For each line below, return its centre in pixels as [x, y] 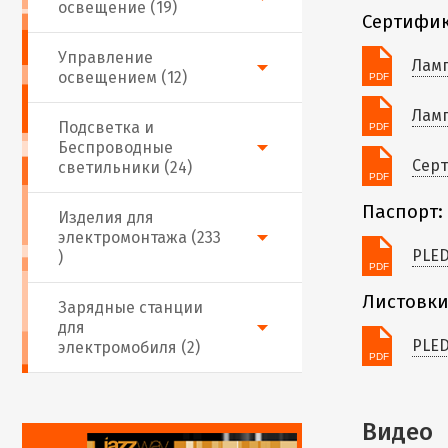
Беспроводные [115, 147]
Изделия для [106, 217]
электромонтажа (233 [139, 237]
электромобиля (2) [129, 347]
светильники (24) [125, 167]
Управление [105, 57]
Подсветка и [106, 127]
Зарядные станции [130, 307]
